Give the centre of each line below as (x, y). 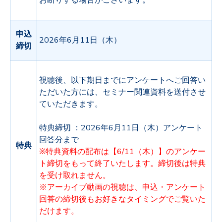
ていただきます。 (71, 104)
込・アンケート (178, 187)
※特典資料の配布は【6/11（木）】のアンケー (122, 151)
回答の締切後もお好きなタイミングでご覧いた (122, 199)
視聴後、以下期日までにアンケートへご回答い (122, 80)
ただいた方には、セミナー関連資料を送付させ (122, 92)
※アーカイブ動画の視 (79, 187)
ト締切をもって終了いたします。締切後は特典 (122, 163)
